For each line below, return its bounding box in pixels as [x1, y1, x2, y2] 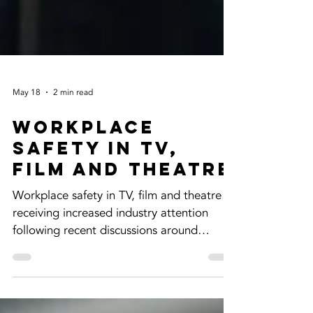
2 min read [53, 179, 93, 190]
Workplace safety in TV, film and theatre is [13, 279, 233, 296]
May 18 [13, 179, 41, 190]
